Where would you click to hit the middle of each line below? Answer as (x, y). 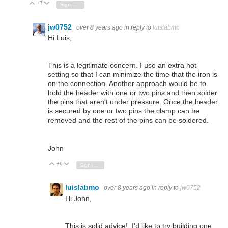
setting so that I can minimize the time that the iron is (133, 75)
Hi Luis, (60, 38)
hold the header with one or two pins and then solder (133, 93)
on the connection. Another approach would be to (127, 84)
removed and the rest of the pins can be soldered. (128, 120)
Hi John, (78, 198)
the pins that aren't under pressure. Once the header (133, 102)
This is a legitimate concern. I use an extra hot (122, 65)
